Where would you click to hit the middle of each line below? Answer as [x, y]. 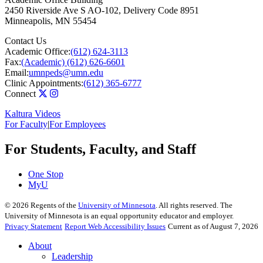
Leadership [72, 256]
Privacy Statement [33, 226]
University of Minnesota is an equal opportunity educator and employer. [119, 215]
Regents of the [53, 205]
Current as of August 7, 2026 [213, 226]
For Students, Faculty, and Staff [100, 149]
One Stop [46, 174]
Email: [17, 73]
